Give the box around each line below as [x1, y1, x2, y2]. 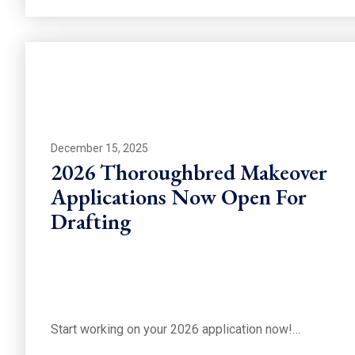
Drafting [51, 207, 131, 236]
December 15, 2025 [51, 142, 148, 155]
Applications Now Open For [51, 182, 307, 212]
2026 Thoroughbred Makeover [51, 158, 327, 187]
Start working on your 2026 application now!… [51, 322, 300, 338]
